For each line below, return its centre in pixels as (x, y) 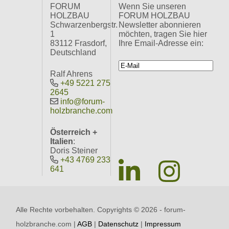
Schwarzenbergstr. (84, 25)
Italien (62, 142)
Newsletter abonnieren (159, 25)
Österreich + (74, 132)
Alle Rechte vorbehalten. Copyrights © (79, 210)
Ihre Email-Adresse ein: (161, 43)
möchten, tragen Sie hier (163, 34)
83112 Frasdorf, (79, 43)
